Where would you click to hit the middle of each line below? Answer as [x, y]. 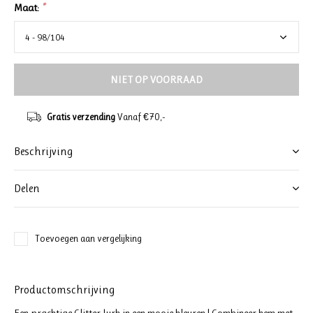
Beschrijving [43, 151]
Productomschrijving [64, 290]
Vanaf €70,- [140, 117]
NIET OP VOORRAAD [156, 80]
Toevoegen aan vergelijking [88, 238]
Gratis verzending [81, 117]
